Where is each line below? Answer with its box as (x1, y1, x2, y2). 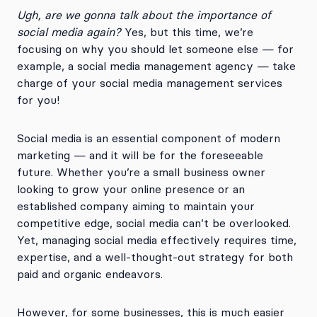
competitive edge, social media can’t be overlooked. (17, 216, 291, 230)
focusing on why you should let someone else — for (17, 42, 294, 56)
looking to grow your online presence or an (17, 182, 245, 196)
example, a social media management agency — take (17, 59, 296, 73)
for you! (17, 93, 59, 107)
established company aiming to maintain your (17, 199, 255, 213)
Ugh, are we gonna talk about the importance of (17, 8, 271, 22)
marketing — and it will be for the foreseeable (17, 148, 263, 162)
